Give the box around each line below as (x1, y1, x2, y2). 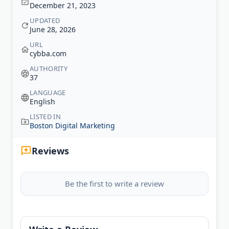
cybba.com (30, 49, 66, 59)
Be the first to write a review (65, 178, 164, 189)
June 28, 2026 (30, 25, 76, 35)
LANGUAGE (30, 88, 66, 98)
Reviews (32, 145, 69, 157)
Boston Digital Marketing (30, 121, 115, 131)
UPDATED (30, 16, 60, 26)
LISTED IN (30, 112, 61, 122)
